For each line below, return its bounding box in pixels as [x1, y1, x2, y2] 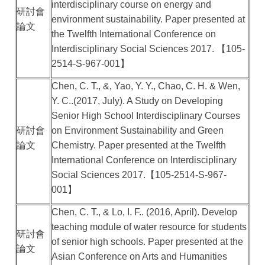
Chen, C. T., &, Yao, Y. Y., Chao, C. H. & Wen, [51, 81, 241, 92]
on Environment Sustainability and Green [51, 125, 224, 136]
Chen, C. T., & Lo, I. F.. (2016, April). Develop [51, 207, 238, 218]
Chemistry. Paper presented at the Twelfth [51, 140, 227, 151]
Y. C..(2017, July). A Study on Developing [51, 96, 224, 106]
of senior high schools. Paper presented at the [51, 237, 244, 247]
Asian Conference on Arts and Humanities [51, 251, 228, 262]
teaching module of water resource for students [51, 222, 247, 232]
